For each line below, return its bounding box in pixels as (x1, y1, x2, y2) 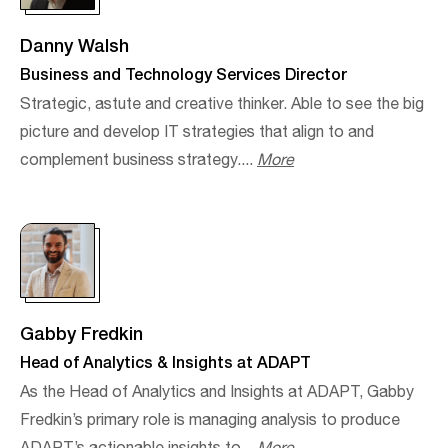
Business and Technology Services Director (20, 60, 347, 86)
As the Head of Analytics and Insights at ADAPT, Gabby (20, 379, 414, 405)
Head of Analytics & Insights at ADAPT (20, 348, 311, 374)
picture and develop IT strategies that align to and (20, 119, 374, 145)
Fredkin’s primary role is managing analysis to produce (20, 407, 400, 433)
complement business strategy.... (20, 147, 257, 173)
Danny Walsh (20, 30, 129, 59)
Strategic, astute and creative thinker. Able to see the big (20, 91, 424, 117)
